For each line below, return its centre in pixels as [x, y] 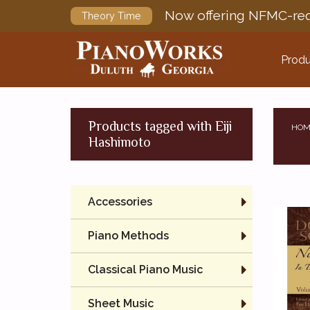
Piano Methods [128, 236]
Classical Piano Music [145, 270]
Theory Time [111, 16]
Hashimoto [120, 142]
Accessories [120, 202]
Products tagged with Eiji [160, 126]
